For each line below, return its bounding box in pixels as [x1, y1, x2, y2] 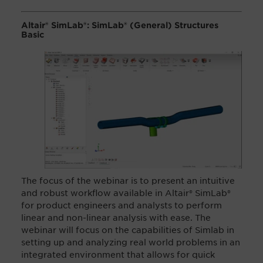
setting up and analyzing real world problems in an [21, 237, 240, 248]
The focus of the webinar [21, 175, 131, 186]
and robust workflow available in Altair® [21, 187, 195, 198]
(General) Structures [130, 19, 218, 30]
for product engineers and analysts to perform [21, 200, 222, 211]
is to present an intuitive [131, 175, 235, 186]
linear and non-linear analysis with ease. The [21, 212, 211, 223]
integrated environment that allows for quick [21, 249, 215, 260]
